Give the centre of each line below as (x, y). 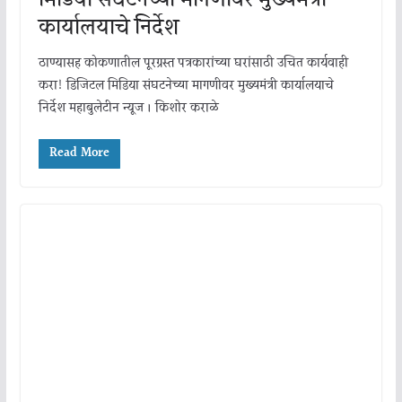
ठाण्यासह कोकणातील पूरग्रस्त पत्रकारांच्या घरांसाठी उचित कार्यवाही (193, 64)
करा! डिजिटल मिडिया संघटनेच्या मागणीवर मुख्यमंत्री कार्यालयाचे (186, 87)
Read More (79, 154)
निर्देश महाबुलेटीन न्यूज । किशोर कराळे (130, 109)
